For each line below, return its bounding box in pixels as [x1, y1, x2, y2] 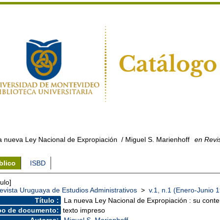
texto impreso [63, 206, 105, 214]
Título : [35, 196, 59, 204]
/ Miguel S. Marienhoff [119, 136, 190, 143]
